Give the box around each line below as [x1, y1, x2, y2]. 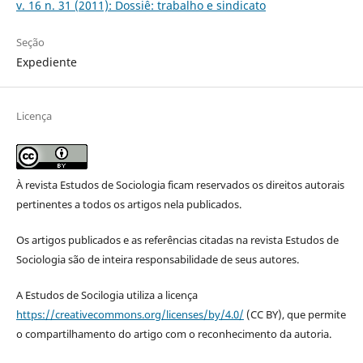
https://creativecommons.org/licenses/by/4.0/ [15, 306, 244, 322]
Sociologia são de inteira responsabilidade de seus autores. [15, 251, 299, 267]
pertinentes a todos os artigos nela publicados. [15, 196, 241, 211]
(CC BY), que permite [243, 306, 346, 322]
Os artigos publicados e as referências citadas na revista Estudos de [15, 232, 339, 247]
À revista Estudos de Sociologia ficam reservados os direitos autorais [15, 177, 344, 192]
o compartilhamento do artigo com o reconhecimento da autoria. [15, 326, 331, 341]
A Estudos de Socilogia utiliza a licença [15, 287, 198, 302]
